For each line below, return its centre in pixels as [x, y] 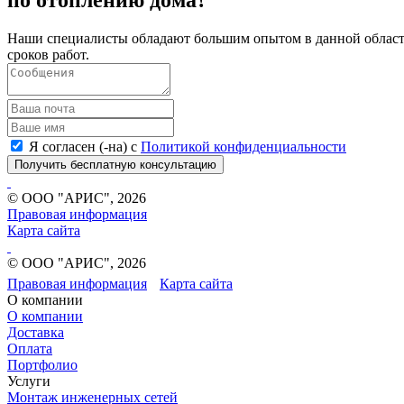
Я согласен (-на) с [85, 146]
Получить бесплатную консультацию [115, 164]
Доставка [36, 332]
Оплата [30, 348]
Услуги [29, 381]
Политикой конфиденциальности [243, 146]
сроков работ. [48, 54]
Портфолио [42, 364]
